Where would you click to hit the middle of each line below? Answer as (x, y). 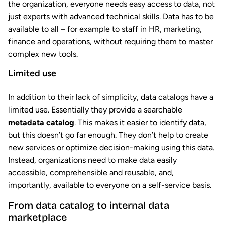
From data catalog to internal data (89, 206)
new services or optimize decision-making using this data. (111, 148)
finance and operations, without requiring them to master (110, 42)
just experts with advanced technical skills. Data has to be (111, 17)
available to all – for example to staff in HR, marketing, (105, 29)
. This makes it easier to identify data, (140, 123)
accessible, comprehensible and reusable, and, (91, 173)
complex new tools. (43, 54)
